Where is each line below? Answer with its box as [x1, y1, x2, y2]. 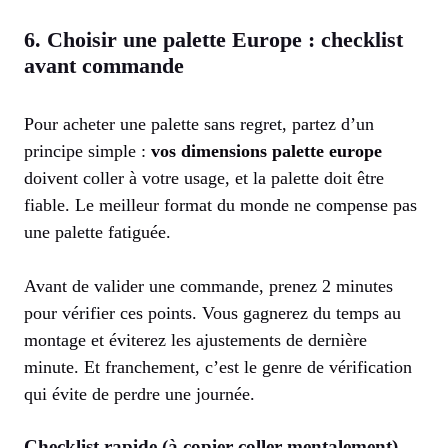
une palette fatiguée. [24, 222, 171, 243]
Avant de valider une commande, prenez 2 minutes [24, 276, 393, 297]
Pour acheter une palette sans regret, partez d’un [24, 114, 374, 135]
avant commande [24, 53, 184, 79]
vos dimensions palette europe [151, 141, 382, 162]
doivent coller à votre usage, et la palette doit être [24, 168, 384, 189]
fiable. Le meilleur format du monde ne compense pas [24, 195, 417, 216]
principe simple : [24, 141, 151, 162]
